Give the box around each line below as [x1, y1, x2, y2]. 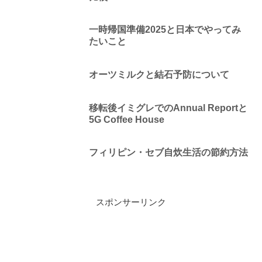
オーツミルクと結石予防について [88, 69, 229, 80]
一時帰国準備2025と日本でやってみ [88, 25, 241, 35]
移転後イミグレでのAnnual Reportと [88, 102, 247, 113]
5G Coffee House [88, 114, 164, 125]
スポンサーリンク [96, 197, 166, 208]
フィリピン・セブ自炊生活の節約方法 [88, 147, 248, 158]
